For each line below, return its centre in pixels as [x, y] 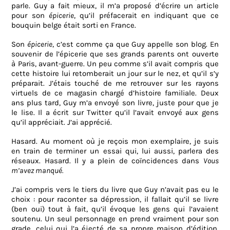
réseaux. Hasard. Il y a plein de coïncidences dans [107, 161]
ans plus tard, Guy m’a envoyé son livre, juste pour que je [115, 103]
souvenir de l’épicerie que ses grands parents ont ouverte [115, 54]
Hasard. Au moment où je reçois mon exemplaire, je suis [115, 141]
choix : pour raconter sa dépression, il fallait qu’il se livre [115, 199]
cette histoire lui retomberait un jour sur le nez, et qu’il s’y [115, 74]
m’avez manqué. [37, 171]
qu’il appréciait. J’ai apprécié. [62, 122]
